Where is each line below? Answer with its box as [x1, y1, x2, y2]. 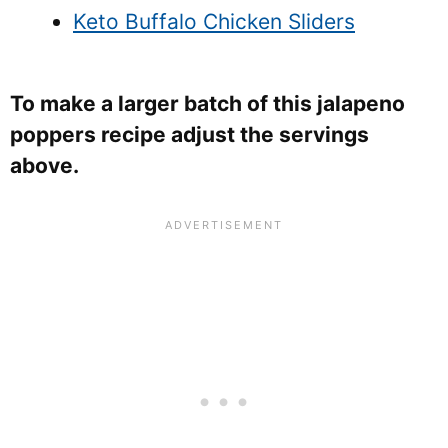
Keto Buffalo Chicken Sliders [73, 8, 355, 34]
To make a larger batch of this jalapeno [10, 91, 405, 117]
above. [10, 153, 79, 179]
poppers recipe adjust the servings [10, 122, 369, 148]
